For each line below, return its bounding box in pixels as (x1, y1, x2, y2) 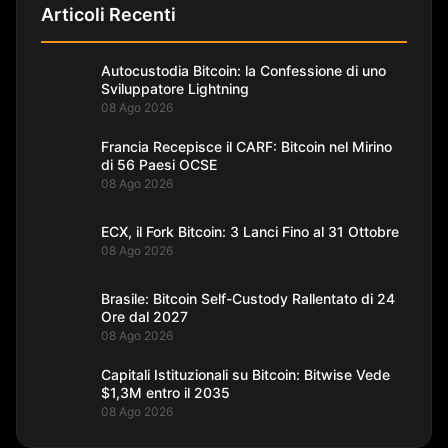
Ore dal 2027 (101, 307, 188, 325)
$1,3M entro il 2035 (101, 383, 230, 401)
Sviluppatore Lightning (101, 79, 249, 97)
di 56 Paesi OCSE (101, 155, 217, 173)
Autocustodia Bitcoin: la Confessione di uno (101, 61, 386, 79)
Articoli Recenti (41, 4, 176, 26)
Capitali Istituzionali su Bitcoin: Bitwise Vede (101, 365, 390, 383)
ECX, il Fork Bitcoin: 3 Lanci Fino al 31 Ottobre (101, 222, 399, 240)
